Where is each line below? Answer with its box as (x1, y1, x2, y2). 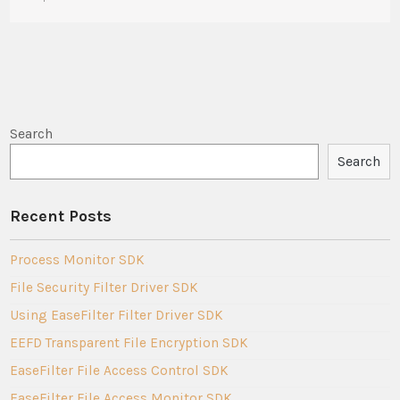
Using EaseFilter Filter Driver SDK (10, 306, 224, 323)
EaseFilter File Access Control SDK (10, 362, 229, 379)
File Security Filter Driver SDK (10, 279, 199, 296)
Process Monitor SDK (10, 251, 146, 268)
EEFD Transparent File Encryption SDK (10, 334, 249, 351)
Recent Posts (10, 205, 112, 226)
